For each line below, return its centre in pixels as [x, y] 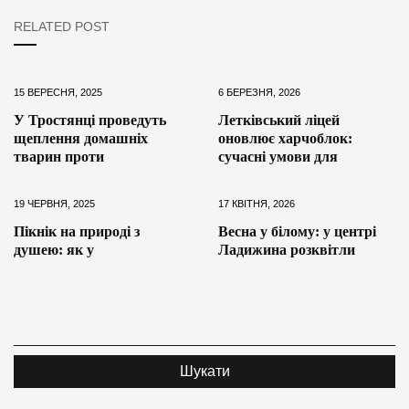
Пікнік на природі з [77, 232]
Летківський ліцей [279, 121]
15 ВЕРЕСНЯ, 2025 [58, 93]
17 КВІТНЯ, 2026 [257, 204]
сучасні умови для [278, 157]
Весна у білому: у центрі [297, 232]
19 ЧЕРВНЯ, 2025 [54, 204]
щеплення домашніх [81, 139]
